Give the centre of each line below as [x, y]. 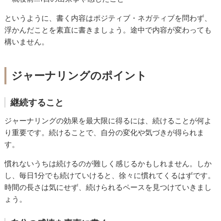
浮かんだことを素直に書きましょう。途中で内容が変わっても [108, 30]
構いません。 [27, 41]
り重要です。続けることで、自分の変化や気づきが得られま [105, 132]
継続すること [37, 102]
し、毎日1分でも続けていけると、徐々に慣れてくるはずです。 [110, 175]
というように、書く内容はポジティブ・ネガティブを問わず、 [108, 18]
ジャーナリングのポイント [79, 75]
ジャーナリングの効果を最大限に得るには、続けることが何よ [108, 120]
